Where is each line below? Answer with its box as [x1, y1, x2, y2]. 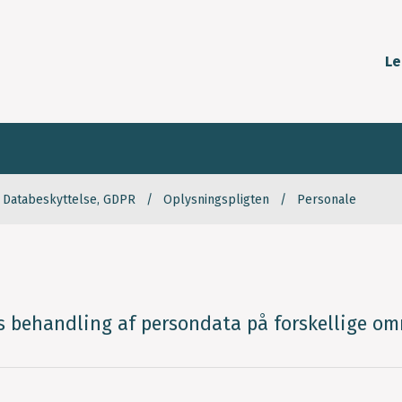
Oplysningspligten [163, 192, 269, 208]
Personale [297, 192, 356, 208]
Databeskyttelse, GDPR [3, 192, 135, 208]
